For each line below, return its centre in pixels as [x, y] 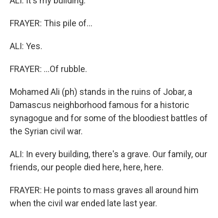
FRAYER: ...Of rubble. [48, 69]
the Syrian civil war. [46, 131]
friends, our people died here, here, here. [87, 167]
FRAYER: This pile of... [51, 23]
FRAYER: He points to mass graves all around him [104, 190]
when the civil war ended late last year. [83, 203]
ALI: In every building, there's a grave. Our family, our [109, 154]
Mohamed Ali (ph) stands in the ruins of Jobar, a [101, 92]
